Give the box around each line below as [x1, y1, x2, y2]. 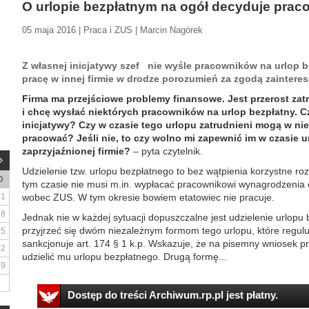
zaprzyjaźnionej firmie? [22, 146, 130, 157]
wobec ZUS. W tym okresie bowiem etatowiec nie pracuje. [22, 192, 275, 203]
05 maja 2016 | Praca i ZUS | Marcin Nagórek [22, 25, 203, 35]
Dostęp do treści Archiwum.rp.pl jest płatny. [67, 289, 278, 301]
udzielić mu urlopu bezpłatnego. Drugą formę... [22, 251, 227, 262]
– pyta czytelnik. [130, 146, 203, 157]
